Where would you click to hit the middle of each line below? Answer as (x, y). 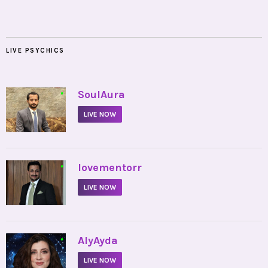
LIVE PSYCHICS (35, 50)
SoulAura (101, 94)
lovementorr (110, 167)
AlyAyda (98, 240)
